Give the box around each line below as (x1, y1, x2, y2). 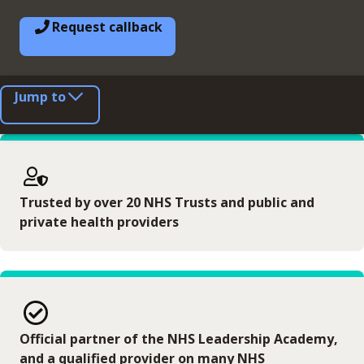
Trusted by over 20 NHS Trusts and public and (19, 193, 314, 211)
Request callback (52, 18, 162, 36)
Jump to (15, 88, 66, 106)
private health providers (19, 213, 179, 231)
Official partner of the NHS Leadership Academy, (19, 330, 338, 348)
